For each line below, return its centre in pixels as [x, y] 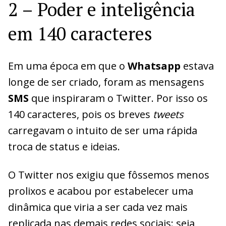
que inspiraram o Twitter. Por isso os [118, 98]
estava [197, 66]
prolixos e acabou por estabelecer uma [101, 191]
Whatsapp [154, 66]
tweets [168, 114]
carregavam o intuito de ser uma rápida [103, 130]
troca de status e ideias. [64, 146]
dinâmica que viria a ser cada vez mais [98, 207]
